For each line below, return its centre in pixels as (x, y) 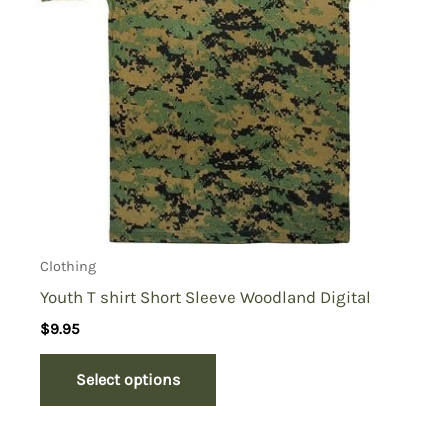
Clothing (68, 266)
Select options (128, 380)
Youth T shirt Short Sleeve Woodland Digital (206, 297)
